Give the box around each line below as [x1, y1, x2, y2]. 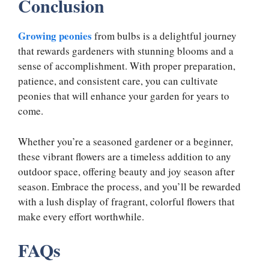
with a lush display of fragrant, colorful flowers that [18, 194, 235, 208]
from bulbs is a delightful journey [92, 29, 237, 43]
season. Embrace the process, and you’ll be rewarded [18, 179, 241, 193]
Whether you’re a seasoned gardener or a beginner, [18, 134, 233, 148]
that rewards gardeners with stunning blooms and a [18, 44, 234, 58]
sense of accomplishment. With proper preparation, [18, 59, 235, 73]
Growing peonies [18, 28, 92, 44]
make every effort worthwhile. [18, 209, 144, 223]
